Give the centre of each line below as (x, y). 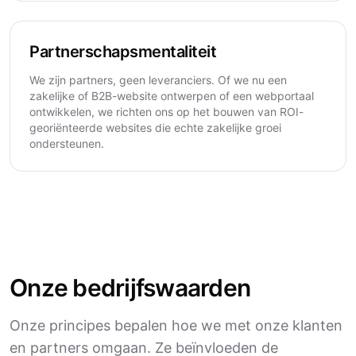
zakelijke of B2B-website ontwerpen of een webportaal (172, 96)
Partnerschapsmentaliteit (123, 52)
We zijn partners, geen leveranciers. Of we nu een (158, 80)
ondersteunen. (67, 143)
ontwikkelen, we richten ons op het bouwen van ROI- (166, 112)
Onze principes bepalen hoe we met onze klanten (176, 325)
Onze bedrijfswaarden (130, 288)
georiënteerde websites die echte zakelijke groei (155, 128)
